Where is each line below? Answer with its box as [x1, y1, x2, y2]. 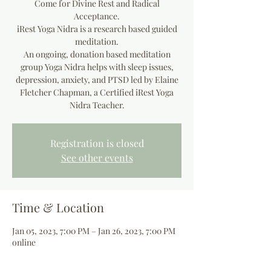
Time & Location [12, 199, 104, 215]
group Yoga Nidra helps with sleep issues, [20, 61, 174, 73]
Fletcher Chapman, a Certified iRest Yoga [20, 87, 174, 98]
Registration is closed [50, 137, 144, 149]
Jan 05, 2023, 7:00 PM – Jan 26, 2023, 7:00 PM [12, 225, 175, 237]
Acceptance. [74, 10, 120, 22]
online [12, 237, 36, 248]
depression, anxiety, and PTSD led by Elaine [15, 74, 178, 85]
